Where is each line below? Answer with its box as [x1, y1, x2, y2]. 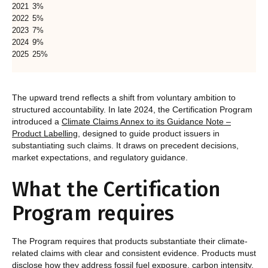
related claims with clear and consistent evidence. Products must [12, 248, 256, 258]
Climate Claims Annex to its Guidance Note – [62, 117, 231, 127]
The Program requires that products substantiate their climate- [12, 236, 248, 246]
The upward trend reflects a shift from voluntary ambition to [12, 93, 236, 103]
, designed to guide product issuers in [78, 129, 220, 139]
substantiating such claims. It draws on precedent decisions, [12, 141, 239, 151]
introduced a [12, 117, 62, 127]
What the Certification [12, 177, 221, 202]
